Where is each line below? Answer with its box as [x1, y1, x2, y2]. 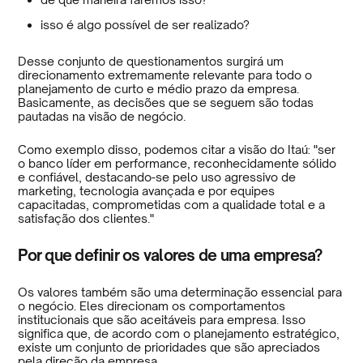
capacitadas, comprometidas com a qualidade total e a [18, 197, 326, 211]
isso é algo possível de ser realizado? [41, 17, 250, 32]
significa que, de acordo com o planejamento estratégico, [18, 326, 340, 340]
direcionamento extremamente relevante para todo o [18, 67, 313, 82]
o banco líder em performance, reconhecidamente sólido [18, 156, 337, 170]
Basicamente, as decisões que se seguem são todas [18, 95, 314, 109]
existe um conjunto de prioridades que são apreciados [18, 340, 321, 354]
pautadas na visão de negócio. [18, 109, 186, 123]
